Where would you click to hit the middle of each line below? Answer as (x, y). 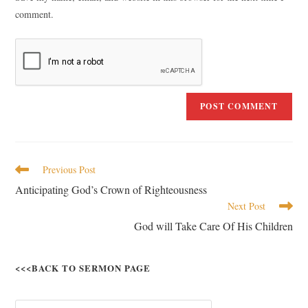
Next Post (246, 206)
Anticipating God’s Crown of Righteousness (111, 189)
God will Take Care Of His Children (213, 226)
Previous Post (69, 169)
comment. (35, 14)
